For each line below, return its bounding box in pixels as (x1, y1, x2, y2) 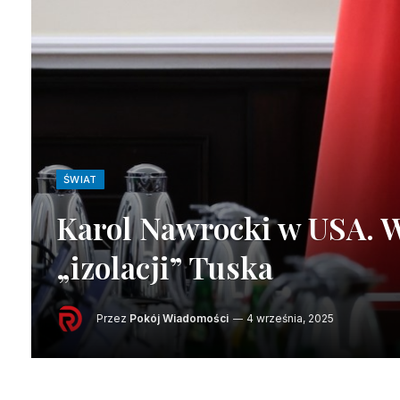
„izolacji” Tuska (56, 246, 273, 288)
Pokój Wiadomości (129, 311, 229, 325)
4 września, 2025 (246, 311, 334, 325)
